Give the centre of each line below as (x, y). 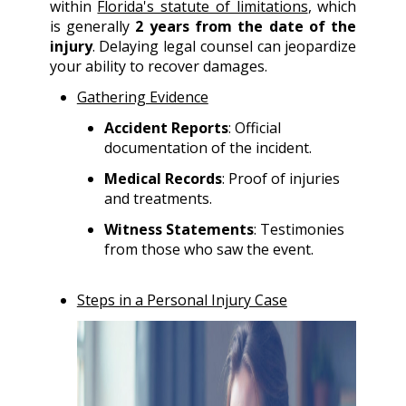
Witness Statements (179, 230)
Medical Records (163, 179)
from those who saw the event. (208, 250)
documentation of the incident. (208, 148)
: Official (254, 128)
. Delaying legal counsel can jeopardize (224, 47)
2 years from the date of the (246, 27)
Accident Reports (166, 128)
